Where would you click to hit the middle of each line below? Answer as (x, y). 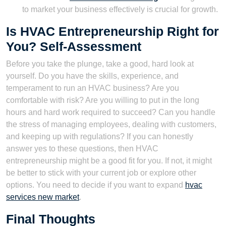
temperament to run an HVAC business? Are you (93, 88)
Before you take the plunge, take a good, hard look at (100, 64)
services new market (43, 197)
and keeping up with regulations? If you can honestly (100, 136)
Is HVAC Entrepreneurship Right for (112, 31)
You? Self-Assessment (74, 46)
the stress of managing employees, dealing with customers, (111, 124)
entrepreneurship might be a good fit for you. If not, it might (109, 160)
